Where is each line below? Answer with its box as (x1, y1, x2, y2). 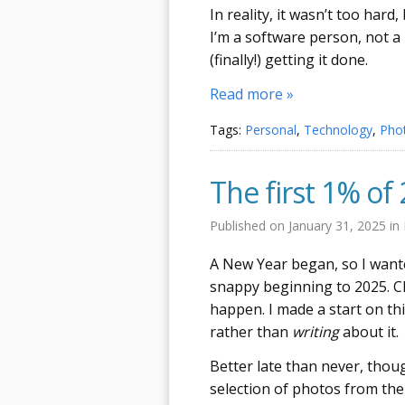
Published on (210, 216, 288, 234)
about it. (339, 321, 399, 342)
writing (292, 321, 339, 342)
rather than (210, 321, 292, 342)
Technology (304, 120, 372, 138)
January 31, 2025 (288, 216, 390, 234)
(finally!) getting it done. (210, 49, 368, 70)
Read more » (210, 84, 294, 104)
